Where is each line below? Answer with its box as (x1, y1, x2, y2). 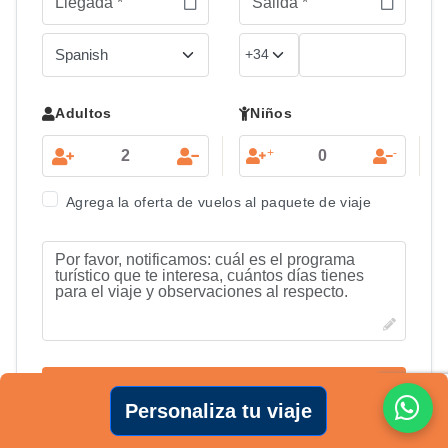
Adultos (55, 105, 112, 122)
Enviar (196, 385, 252, 406)
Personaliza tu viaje (139, 399, 327, 422)
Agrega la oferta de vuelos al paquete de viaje (66, 194, 371, 211)
